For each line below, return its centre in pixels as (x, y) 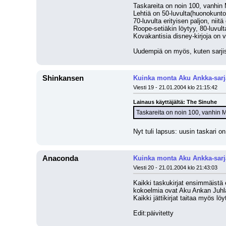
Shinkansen (63, 78)
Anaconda (60, 158)
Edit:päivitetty (153, 213)
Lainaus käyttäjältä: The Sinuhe (175, 102)
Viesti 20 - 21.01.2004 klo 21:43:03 (175, 167)
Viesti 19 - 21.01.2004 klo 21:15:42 (175, 87)
